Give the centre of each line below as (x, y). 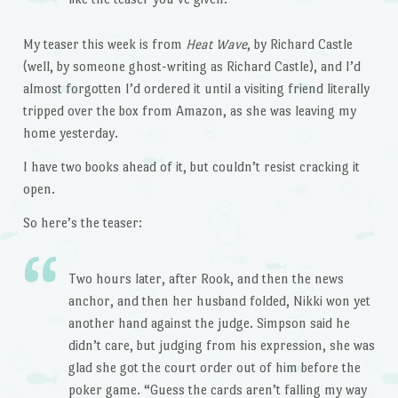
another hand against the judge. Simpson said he (209, 323)
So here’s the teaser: (82, 222)
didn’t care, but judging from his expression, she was (221, 346)
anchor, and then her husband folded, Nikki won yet (219, 301)
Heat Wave (216, 44)
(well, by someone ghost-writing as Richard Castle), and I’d (191, 67)
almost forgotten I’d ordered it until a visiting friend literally (196, 89)
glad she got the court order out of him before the (214, 368)
